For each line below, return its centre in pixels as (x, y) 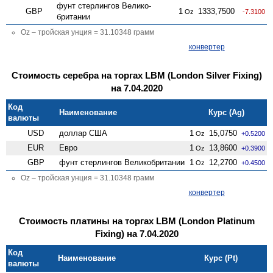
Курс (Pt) (221, 258)
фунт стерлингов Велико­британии (122, 162)
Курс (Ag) (227, 112)
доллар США (83, 133)
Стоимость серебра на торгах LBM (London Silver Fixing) (136, 75)
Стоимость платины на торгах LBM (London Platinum (136, 221)
